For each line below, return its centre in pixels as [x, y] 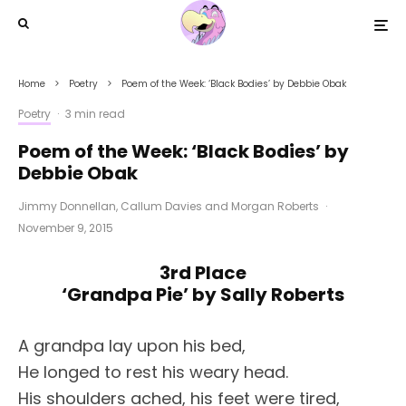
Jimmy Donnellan [67, 206]
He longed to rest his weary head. [153, 372]
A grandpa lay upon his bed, [132, 346]
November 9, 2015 [66, 228]
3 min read [95, 114]
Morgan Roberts [275, 206]
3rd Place [203, 273]
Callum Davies [161, 206]
